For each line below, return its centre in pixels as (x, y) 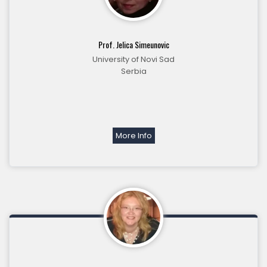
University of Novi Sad (133, 60)
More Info (133, 136)
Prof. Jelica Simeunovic (133, 45)
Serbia (133, 72)
